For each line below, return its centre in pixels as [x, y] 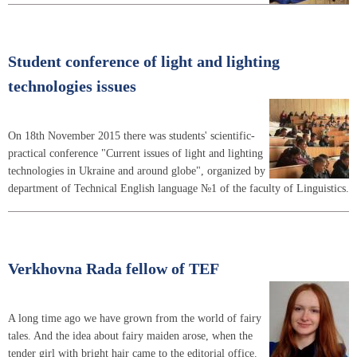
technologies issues [72, 86]
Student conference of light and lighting [144, 62]
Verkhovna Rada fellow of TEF [114, 269]
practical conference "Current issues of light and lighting [135, 153]
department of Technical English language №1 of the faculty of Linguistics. [178, 188]
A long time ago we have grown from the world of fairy [135, 318]
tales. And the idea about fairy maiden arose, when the [130, 335]
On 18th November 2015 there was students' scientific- [131, 136]
